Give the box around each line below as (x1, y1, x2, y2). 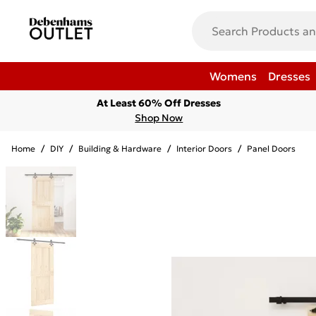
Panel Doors (247, 143, 296, 154)
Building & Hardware (78, 143, 162, 154)
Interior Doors (176, 143, 232, 154)
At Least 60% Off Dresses (97, 97, 221, 109)
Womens (209, 69, 257, 83)
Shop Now (135, 111, 183, 124)
